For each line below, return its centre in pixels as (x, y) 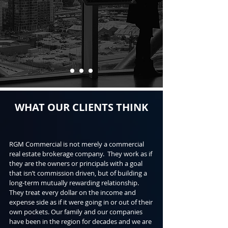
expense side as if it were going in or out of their (81, 202)
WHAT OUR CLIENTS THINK (81, 107)
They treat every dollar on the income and (73, 192)
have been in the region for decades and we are (80, 221)
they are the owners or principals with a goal (76, 163)
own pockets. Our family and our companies (76, 212)
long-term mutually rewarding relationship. (74, 183)
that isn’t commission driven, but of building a (78, 173)
